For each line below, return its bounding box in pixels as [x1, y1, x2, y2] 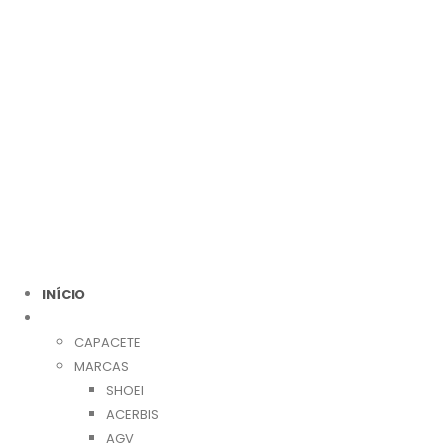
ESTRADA [42, 309, 106, 328]
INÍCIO [42, 285, 86, 304]
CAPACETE [74, 333, 141, 352]
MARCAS [74, 357, 129, 376]
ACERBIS [106, 405, 159, 424]
